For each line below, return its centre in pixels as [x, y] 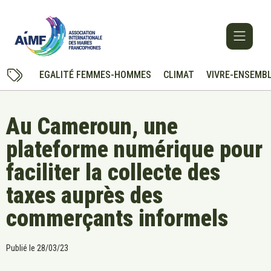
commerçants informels [117, 219]
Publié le [21, 248]
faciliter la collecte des [113, 173]
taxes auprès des [84, 196]
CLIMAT [178, 75]
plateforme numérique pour [134, 150]
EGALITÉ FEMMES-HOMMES [95, 75]
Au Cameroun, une [92, 127]
